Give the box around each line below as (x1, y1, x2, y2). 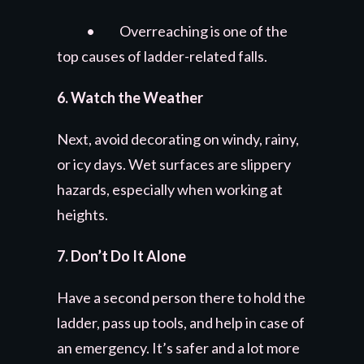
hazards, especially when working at (57, 180, 283, 198)
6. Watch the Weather (57, 88, 203, 106)
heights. (57, 205, 108, 223)
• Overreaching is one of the (57, 21, 288, 40)
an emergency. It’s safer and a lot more (57, 338, 300, 357)
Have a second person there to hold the (57, 288, 305, 306)
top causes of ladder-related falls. (57, 46, 267, 65)
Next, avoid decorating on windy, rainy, (57, 129, 299, 148)
